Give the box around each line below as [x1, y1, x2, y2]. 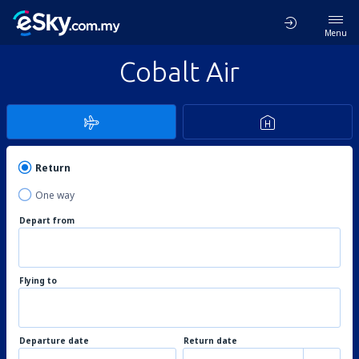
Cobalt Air [119, 56, 240, 87]
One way [35, 188, 75, 202]
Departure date [19, 335, 89, 346]
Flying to [19, 275, 57, 286]
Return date [184, 335, 237, 346]
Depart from [19, 215, 75, 226]
